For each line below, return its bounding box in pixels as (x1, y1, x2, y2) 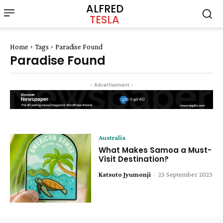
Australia (99, 133, 126, 141)
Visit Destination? (99, 153, 171, 164)
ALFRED (86, 1, 123, 16)
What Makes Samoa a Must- (99, 144, 212, 155)
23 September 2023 (158, 170, 213, 178)
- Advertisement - (90, 82, 133, 88)
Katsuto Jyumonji (99, 170, 151, 178)
